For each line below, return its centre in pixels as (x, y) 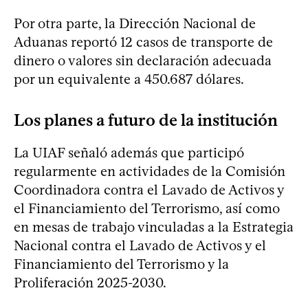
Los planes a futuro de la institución (146, 120)
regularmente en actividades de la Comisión (150, 171)
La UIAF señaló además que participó (129, 152)
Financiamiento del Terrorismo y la (121, 264)
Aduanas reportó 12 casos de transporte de (143, 42)
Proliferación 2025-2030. (90, 282)
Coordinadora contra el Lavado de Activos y (149, 189)
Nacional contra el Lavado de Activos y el (140, 245)
